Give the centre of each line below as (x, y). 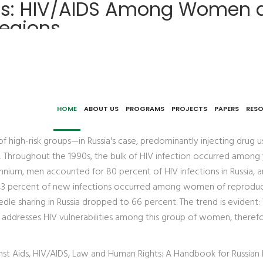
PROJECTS (189, 109)
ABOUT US (101, 109)
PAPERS (227, 109)
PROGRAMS (145, 109)
